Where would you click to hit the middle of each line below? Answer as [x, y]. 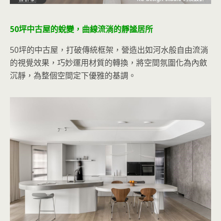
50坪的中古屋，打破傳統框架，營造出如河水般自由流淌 [109, 50]
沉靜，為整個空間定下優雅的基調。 [73, 75]
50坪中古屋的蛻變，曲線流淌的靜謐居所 [81, 29]
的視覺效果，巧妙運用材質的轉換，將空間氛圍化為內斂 [109, 62]
